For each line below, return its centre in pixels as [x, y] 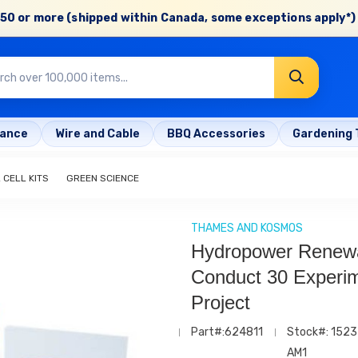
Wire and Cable [97, 134]
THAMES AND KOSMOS [247, 228]
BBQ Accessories [216, 134]
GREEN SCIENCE [103, 178]
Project [221, 302]
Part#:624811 [227, 332]
